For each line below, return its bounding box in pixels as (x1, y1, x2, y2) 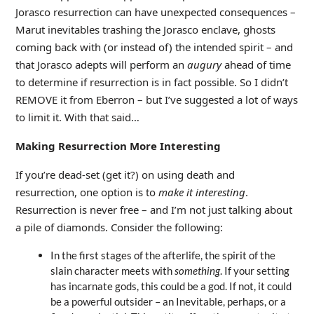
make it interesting (158, 184, 245, 199)
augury (186, 57, 221, 71)
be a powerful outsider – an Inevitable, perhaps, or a (50, 294, 286, 308)
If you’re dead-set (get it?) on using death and (15, 167, 235, 182)
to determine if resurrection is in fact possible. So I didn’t (15, 74, 288, 89)
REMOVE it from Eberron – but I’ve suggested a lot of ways (15, 92, 298, 107)
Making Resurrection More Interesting (15, 138, 221, 153)
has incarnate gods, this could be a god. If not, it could (50, 279, 292, 292)
